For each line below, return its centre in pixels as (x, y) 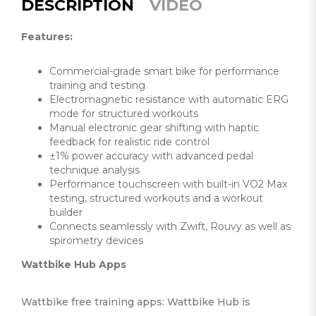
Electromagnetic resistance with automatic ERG (169, 100)
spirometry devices (96, 241)
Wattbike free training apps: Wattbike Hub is (136, 302)
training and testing (97, 86)
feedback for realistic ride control (129, 142)
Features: (47, 37)
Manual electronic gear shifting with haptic (154, 128)
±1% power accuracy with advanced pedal (151, 156)
